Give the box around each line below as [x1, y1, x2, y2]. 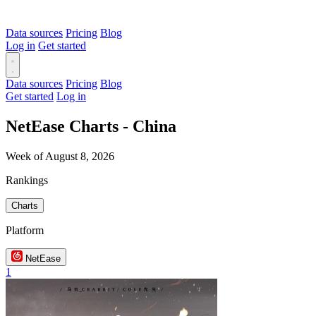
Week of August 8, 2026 [6, 150, 114, 162]
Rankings [6, 174, 48, 186]
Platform [6, 224, 44, 236]
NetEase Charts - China [6, 116, 176, 135]
